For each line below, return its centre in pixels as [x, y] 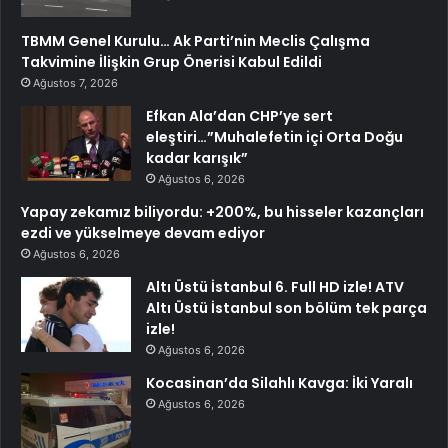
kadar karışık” [197, 158]
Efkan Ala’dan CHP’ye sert [239, 116]
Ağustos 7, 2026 [75, 83]
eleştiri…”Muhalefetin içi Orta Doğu [274, 137]
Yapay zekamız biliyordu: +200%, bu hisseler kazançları [222, 212]
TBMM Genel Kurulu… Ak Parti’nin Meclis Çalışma [195, 41]
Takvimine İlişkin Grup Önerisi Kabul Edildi [171, 62]
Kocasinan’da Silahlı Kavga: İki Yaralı [279, 383]
